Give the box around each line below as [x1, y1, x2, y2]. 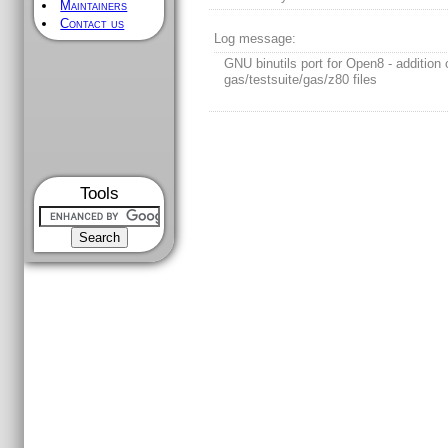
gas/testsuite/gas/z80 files [224, 72, 378, 88]
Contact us [60, 16, 125, 31]
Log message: [214, 31, 297, 47]
